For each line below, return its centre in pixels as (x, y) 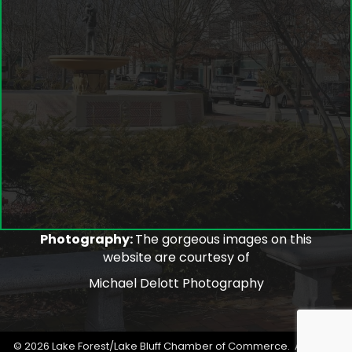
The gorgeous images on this (224, 239)
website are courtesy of (176, 257)
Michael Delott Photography (176, 283)
